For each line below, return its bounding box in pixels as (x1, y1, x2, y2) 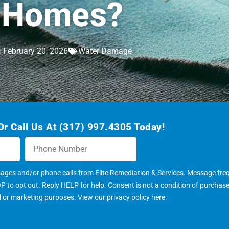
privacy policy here (107, 193, 165, 202)
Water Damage (78, 46, 132, 56)
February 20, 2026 (3, 46, 68, 56)
